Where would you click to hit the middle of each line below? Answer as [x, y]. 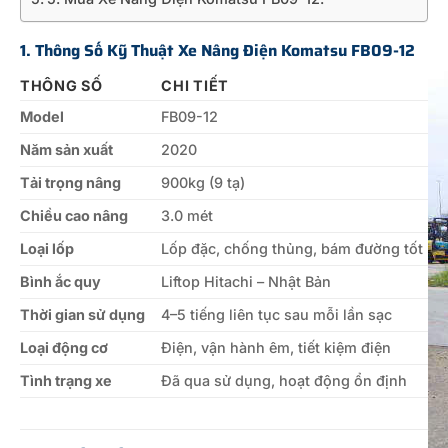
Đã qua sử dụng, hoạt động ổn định [284, 381]
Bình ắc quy [60, 282]
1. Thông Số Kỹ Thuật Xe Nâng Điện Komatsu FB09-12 [217, 51]
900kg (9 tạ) [203, 183]
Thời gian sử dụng [82, 315]
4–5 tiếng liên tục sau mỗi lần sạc [277, 315]
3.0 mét [187, 216]
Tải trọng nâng [70, 183]
